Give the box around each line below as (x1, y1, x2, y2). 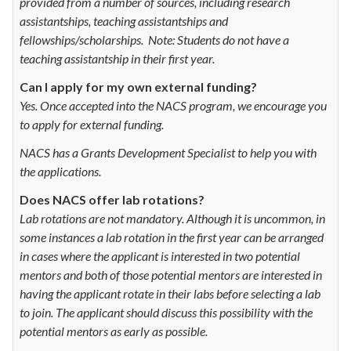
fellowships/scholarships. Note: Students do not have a (20, 31, 289, 47)
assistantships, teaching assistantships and (20, 13, 228, 28)
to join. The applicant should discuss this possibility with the (20, 304, 313, 320)
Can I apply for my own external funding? (20, 78, 257, 94)
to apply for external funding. (20, 116, 164, 132)
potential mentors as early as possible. (20, 323, 208, 338)
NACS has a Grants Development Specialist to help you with (20, 144, 317, 160)
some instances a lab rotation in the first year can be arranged (20, 229, 324, 244)
